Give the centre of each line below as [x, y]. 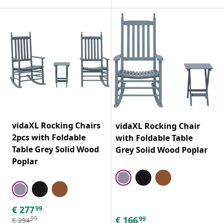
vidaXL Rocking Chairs [56, 125]
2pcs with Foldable [49, 137]
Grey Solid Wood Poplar [162, 150]
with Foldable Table [154, 138]
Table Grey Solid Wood [56, 149]
